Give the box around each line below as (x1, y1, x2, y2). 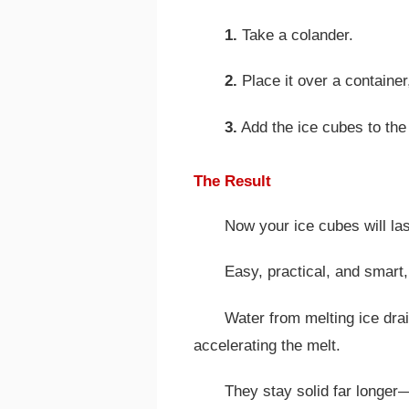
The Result (194, 172, 271, 190)
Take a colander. (237, 26, 353, 44)
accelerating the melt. (194, 336, 341, 354)
